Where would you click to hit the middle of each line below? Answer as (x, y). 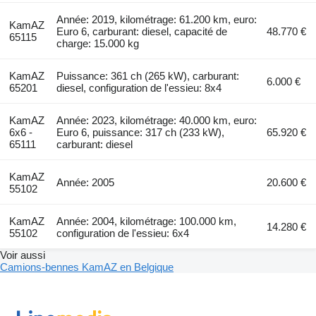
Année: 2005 (86, 182)
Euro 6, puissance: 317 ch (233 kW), (141, 132)
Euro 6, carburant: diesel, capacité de (142, 31)
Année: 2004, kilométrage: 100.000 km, (147, 221)
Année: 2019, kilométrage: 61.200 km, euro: (157, 19)
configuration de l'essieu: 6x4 (123, 233)
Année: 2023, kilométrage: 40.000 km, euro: (157, 120)
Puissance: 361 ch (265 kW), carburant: (148, 75)
